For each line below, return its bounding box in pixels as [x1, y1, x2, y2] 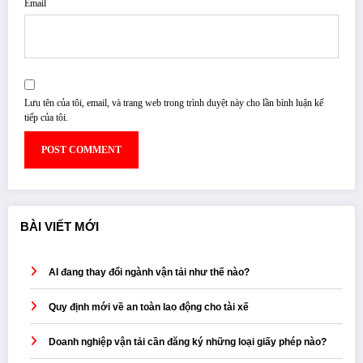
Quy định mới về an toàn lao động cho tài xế [49, 301, 249, 313]
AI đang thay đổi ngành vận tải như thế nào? [49, 266, 250, 278]
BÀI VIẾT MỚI [20, 220, 99, 234]
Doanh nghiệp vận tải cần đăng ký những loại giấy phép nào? [49, 335, 327, 348]
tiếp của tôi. [24, 112, 68, 124]
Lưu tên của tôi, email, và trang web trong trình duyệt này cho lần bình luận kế [24, 97, 323, 109]
